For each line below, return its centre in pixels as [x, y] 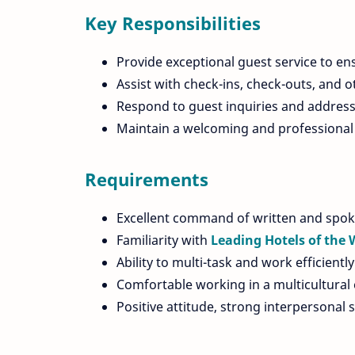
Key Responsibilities [173, 24]
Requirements [147, 179]
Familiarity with [164, 240]
